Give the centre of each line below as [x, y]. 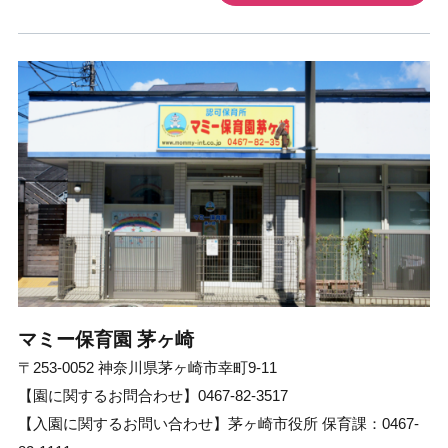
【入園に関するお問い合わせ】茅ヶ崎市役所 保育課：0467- [218, 423]
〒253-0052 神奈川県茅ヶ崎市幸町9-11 [147, 367]
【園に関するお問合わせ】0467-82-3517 [152, 395]
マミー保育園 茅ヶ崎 [105, 338]
